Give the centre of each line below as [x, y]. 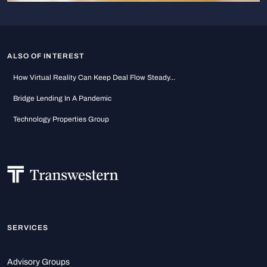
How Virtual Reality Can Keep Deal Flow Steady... [94, 78]
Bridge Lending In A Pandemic [62, 99]
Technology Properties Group [61, 120]
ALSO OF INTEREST [46, 57]
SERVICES [28, 228]
